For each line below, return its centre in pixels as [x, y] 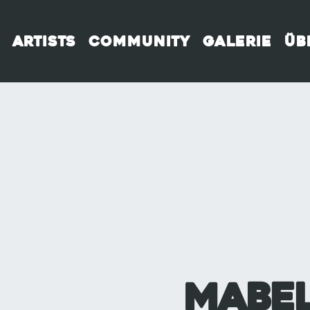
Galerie [237, 41]
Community [139, 41]
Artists [44, 41]
